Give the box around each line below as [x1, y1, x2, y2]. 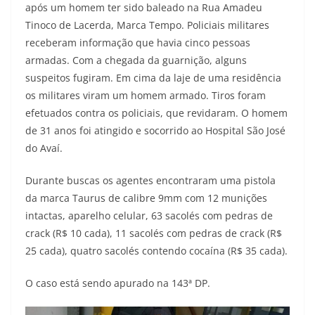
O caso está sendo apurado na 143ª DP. [25, 276, 210, 290]
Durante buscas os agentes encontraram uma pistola [25, 173, 276, 187]
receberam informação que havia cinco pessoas [25, 35, 250, 49]
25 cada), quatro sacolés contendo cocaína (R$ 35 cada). [25, 243, 288, 257]
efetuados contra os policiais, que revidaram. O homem [25, 105, 288, 120]
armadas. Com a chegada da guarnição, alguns [25, 53, 247, 67]
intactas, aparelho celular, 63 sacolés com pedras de [25, 208, 273, 222]
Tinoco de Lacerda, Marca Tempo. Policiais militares [25, 18, 269, 32]
